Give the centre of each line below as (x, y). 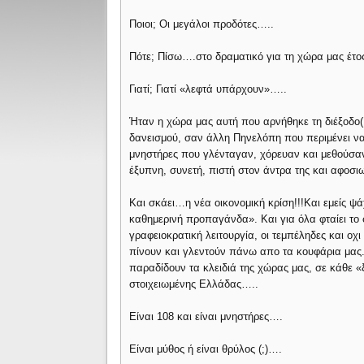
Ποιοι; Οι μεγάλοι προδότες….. (202, 24)
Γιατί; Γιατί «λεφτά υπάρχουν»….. (208, 89)
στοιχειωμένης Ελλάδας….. (194, 284)
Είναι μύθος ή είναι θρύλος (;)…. (206, 349)
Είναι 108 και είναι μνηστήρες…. (206, 316)
